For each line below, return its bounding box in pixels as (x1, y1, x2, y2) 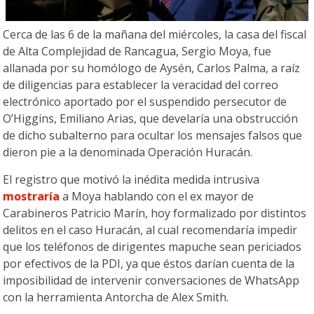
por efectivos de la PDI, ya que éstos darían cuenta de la (3, 256, 295, 272)
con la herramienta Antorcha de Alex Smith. (3, 289, 229, 306)
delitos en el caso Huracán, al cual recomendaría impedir (3, 222, 298, 238)
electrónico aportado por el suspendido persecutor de (3, 94, 287, 110)
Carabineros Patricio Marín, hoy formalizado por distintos (3, 205, 307, 221)
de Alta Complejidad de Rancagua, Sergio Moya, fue (3, 43, 272, 60)
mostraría (3, 189, 60, 205)
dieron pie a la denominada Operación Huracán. (3, 144, 253, 161)
